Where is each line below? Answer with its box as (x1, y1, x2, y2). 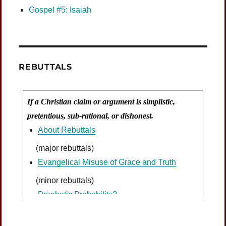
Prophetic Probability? (37, 190, 117, 199)
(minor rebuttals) (27, 176, 94, 185)
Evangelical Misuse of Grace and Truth (37, 158, 176, 167)
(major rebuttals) (27, 144, 94, 153)
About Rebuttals (37, 126, 95, 135)
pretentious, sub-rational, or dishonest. (27, 111, 154, 120)
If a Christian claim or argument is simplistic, (27, 97, 176, 106)
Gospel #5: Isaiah (29, 5, 92, 14)
